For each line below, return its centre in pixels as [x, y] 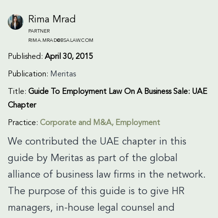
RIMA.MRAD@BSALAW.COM [61, 40]
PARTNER [39, 31]
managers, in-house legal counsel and [91, 208]
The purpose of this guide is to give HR [96, 192]
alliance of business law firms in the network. [107, 175]
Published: [26, 57]
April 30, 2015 [69, 57]
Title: [18, 92]
